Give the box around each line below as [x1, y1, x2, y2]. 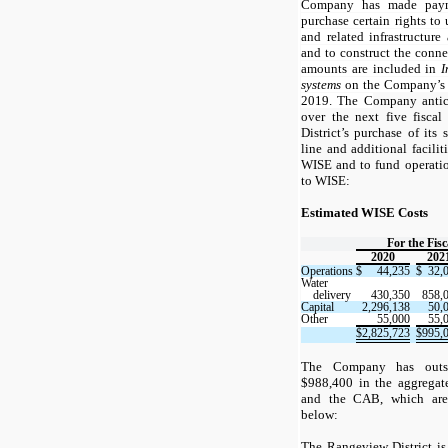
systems [301, 76, 341, 92]
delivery [313, 288, 351, 301]
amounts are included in [301, 60, 441, 76]
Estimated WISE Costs [301, 204, 428, 220]
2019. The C [301, 92, 373, 108]
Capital [301, 300, 334, 313]
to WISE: [301, 172, 350, 188]
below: [301, 406, 338, 422]
